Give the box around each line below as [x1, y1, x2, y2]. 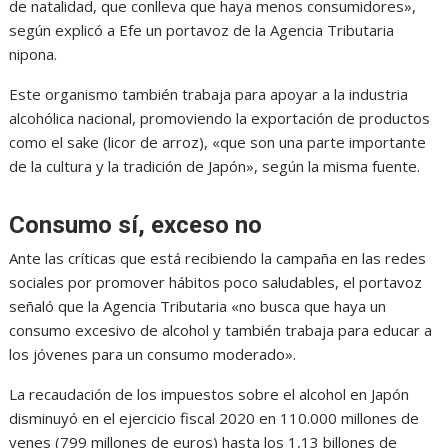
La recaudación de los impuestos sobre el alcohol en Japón [9, 384, 410, 405]
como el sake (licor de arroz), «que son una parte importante [9, 132, 427, 153]
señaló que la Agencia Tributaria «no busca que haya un [9, 296, 387, 317]
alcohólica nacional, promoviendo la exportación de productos [9, 108, 431, 129]
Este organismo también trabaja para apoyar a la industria [9, 84, 409, 105]
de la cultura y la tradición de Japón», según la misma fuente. [9, 156, 421, 177]
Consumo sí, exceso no [9, 211, 263, 240]
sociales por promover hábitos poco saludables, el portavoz [9, 272, 423, 293]
